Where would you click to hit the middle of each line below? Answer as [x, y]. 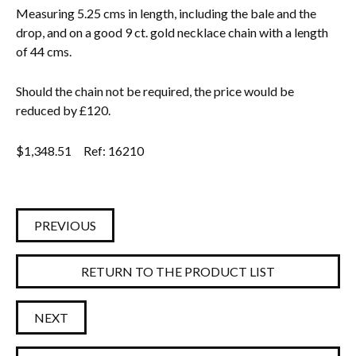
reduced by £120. [63, 110]
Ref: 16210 [114, 151]
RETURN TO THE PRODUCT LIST [178, 272]
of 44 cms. [44, 51]
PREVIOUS [65, 226]
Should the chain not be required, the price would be [155, 91]
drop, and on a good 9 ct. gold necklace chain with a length [172, 32]
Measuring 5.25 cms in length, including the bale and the [166, 13]
